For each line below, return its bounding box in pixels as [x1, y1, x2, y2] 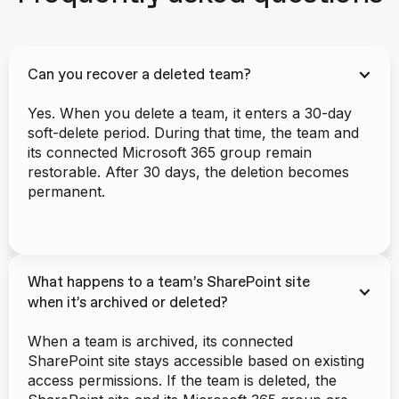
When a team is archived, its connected [28, 331, 293, 350]
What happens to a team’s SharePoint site [28, 274, 310, 290]
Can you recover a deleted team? [28, 67, 251, 83]
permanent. [28, 182, 105, 200]
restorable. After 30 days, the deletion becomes [28, 162, 349, 181]
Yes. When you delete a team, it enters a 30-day [28, 103, 352, 122]
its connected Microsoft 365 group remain [28, 142, 312, 161]
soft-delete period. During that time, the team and [28, 123, 359, 142]
